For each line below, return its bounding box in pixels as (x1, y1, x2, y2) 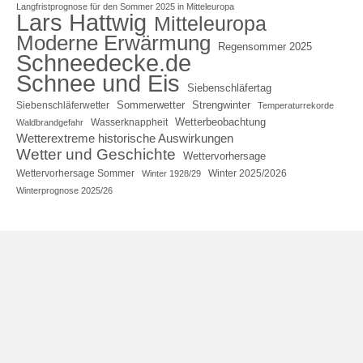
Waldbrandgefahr (16, 117, 83, 127)
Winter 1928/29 (142, 168, 201, 178)
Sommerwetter (117, 98, 185, 111)
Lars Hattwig (16, 8, 147, 36)
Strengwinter (192, 98, 250, 111)
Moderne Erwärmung (16, 30, 211, 55)
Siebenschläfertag (187, 81, 271, 94)
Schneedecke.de (16, 49, 191, 76)
